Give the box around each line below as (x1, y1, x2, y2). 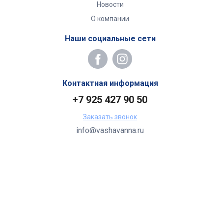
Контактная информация (62, 79, 158, 88)
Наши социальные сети (64, 34, 156, 43)
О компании (91, 15, 129, 23)
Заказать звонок (83, 113, 137, 121)
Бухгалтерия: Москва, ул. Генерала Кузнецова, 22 (20, 140, 200, 149)
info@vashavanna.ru (76, 126, 144, 135)
